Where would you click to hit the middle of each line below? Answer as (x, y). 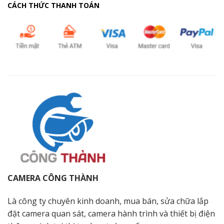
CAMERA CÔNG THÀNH (53, 178)
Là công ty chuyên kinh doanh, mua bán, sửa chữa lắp (108, 201)
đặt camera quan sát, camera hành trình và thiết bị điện (111, 214)
